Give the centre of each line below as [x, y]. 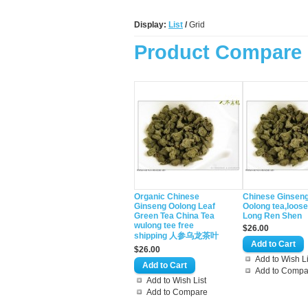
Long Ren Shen [272, 216]
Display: [150, 25]
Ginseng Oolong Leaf [175, 206]
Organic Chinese [167, 197]
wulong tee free [164, 225]
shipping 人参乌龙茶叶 [176, 236]
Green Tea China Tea [174, 216]
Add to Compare [177, 292]
